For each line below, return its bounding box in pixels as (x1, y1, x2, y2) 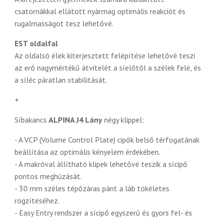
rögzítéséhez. (15, 195, 59, 205)
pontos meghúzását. (15, 171, 82, 181)
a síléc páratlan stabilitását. (15, 74, 107, 85)
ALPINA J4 (49, 114, 83, 125)
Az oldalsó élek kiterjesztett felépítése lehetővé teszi (15, 50, 195, 60)
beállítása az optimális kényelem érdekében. (15, 146, 160, 157)
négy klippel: (102, 114, 144, 125)
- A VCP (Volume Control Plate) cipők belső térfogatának (15, 134, 200, 145)
